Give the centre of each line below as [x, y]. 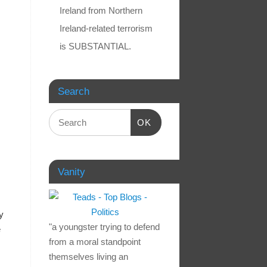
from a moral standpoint [95, 242]
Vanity [72, 172]
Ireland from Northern [101, 11]
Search [74, 91]
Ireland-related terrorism [106, 29]
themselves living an [89, 257]
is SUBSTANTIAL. [95, 46]
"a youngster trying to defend [104, 227]
